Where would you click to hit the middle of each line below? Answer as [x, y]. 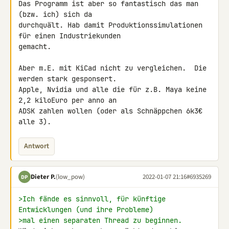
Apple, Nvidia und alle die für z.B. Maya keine [112, 89]
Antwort [37, 146]
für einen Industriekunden [72, 36]
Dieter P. [43, 177]
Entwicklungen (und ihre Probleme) [86, 210]
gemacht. [35, 47]
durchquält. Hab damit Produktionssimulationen [110, 25]
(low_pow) [70, 177]
